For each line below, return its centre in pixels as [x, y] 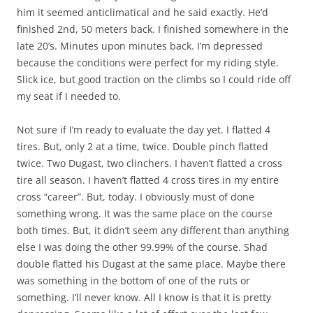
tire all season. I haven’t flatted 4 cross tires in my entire [148, 180]
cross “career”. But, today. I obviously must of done [136, 197]
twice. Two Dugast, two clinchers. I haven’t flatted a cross [150, 163]
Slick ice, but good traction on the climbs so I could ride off [154, 80]
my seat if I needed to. [69, 96]
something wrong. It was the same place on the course [145, 214]
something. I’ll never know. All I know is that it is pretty [144, 298]
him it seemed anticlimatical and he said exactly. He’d [143, 13]
